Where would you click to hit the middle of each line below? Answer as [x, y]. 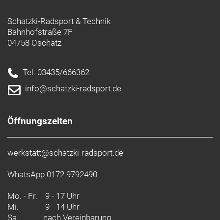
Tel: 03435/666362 [56, 72]
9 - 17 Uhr [58, 196]
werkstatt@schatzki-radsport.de [65, 153]
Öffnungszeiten [40, 121]
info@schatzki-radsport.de [73, 88]
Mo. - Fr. [22, 196]
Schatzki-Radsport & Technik [59, 21]
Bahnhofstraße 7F [40, 32]
